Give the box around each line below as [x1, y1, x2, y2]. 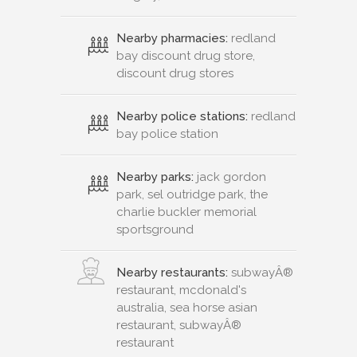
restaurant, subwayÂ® [116, 317, 241, 332]
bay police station [116, 126, 218, 141]
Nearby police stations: [116, 108, 248, 124]
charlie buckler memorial [116, 204, 257, 219]
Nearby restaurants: [116, 265, 228, 280]
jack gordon [194, 169, 266, 184]
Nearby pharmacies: [116, 30, 228, 45]
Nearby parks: [116, 169, 194, 184]
